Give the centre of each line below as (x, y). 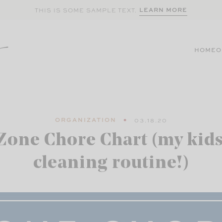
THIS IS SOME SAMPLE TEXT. (86, 10)
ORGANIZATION (85, 119)
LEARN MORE (163, 9)
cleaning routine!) (111, 164)
